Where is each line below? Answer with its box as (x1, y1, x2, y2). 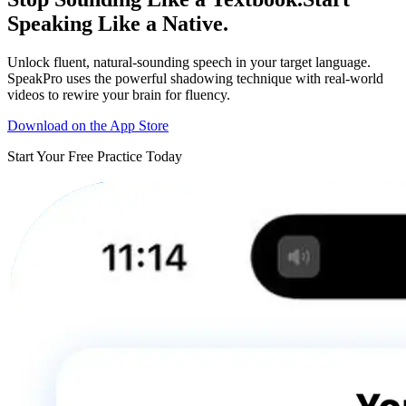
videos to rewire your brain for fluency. (7, 86, 230, 102)
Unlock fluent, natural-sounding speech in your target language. (7, 53, 371, 70)
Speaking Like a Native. (7, 11, 228, 35)
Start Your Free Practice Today (7, 148, 182, 164)
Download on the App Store (7, 117, 169, 133)
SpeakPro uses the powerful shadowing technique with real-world (7, 70, 383, 86)
